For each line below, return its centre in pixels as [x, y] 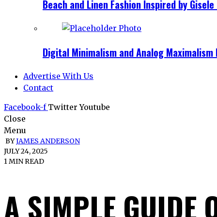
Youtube [95, 107]
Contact [38, 88]
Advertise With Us [58, 76]
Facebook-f [25, 107]
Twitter [63, 107]
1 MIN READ [24, 162]
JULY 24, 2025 [26, 151]
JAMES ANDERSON [48, 141]
